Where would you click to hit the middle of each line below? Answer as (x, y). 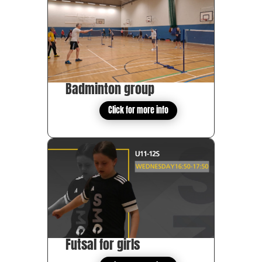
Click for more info (138, 111)
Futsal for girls (102, 244)
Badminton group (110, 89)
